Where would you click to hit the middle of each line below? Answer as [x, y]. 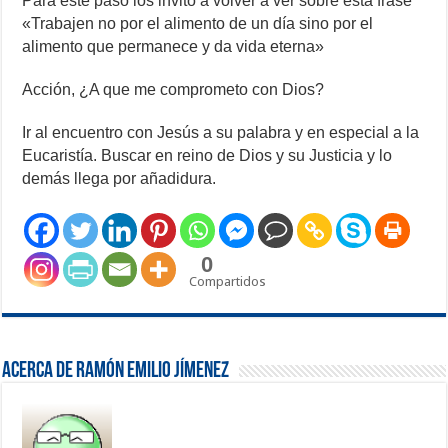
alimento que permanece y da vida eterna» [173, 47]
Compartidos [228, 282]
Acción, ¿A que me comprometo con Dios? [173, 90]
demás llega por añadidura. [119, 179]
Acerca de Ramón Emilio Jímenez [116, 372]
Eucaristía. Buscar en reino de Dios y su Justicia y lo [207, 156]
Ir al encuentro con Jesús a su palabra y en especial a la [221, 133]
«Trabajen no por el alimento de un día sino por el [198, 24]
